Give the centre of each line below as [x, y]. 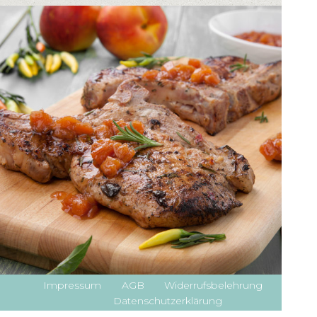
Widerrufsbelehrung [213, 286]
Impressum [73, 286]
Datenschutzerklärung [168, 301]
